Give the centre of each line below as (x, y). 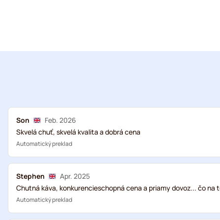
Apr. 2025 (75, 176)
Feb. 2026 (60, 120)
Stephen (30, 176)
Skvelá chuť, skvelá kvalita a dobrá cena (78, 132)
